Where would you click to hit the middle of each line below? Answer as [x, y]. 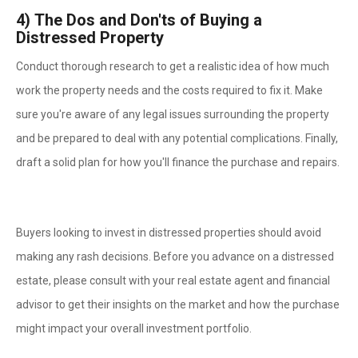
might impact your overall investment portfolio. [134, 328]
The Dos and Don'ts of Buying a [148, 20]
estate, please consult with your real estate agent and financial [173, 280]
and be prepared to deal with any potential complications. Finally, [177, 138]
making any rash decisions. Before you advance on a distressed [175, 257]
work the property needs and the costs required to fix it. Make [169, 90]
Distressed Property [90, 38]
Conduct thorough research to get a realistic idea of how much [173, 66]
